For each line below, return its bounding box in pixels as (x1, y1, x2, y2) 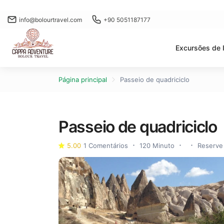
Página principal (58, 75, 107, 83)
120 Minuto (139, 141, 174, 149)
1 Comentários (83, 141, 128, 149)
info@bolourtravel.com (19, 15, 82, 23)
